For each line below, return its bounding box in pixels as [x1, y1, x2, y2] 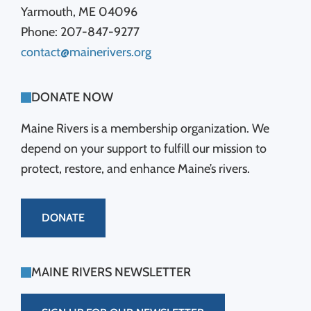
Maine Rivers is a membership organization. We [21, 121, 269, 136]
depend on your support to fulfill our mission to [21, 141, 267, 156]
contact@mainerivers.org [21, 44, 151, 60]
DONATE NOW [31, 90, 113, 105]
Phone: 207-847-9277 [21, 24, 140, 40]
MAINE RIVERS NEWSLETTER [31, 264, 191, 280]
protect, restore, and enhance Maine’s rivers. [21, 161, 250, 176]
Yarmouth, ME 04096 [21, 4, 137, 19]
